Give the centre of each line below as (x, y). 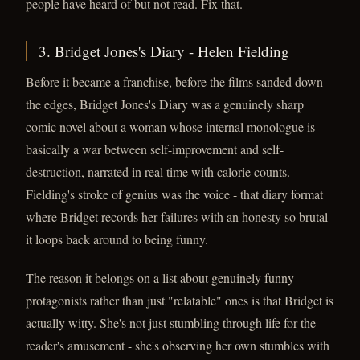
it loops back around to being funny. (117, 239)
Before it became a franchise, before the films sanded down (174, 82)
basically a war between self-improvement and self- (155, 149)
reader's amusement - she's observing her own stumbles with (178, 345)
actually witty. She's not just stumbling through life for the (171, 323)
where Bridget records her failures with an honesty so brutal (177, 217)
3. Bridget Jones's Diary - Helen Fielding (164, 51)
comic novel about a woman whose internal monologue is (170, 127)
